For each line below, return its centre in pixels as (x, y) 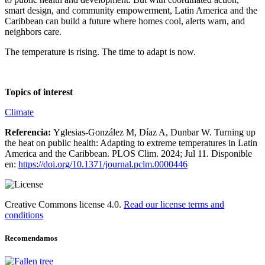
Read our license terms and (174, 204)
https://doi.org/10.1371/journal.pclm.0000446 (103, 164)
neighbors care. (33, 31)
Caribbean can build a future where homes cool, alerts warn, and (125, 21)
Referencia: (29, 132)
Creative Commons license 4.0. (64, 204)
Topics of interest (39, 92)
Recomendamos (31, 238)
